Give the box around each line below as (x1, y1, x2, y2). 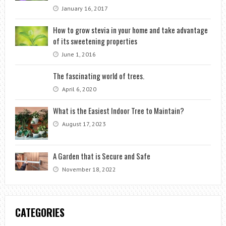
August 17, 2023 (60, 120, 106, 128)
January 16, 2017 (60, 4, 108, 12)
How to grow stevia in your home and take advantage (52, 24, 208, 35)
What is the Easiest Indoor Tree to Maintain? (52, 104, 184, 116)
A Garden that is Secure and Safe (52, 150, 150, 161)
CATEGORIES (15, 204, 65, 220)
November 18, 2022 (60, 165, 116, 173)
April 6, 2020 (60, 85, 96, 93)
